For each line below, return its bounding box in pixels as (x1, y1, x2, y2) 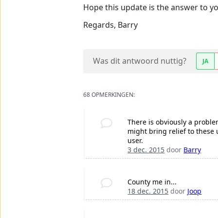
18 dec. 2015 (127, 186, 169, 196)
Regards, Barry (83, 19, 138, 31)
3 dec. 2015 (127, 145, 165, 155)
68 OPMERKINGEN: (83, 91, 135, 99)
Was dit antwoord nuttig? (93, 55, 186, 67)
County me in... (127, 177, 177, 187)
